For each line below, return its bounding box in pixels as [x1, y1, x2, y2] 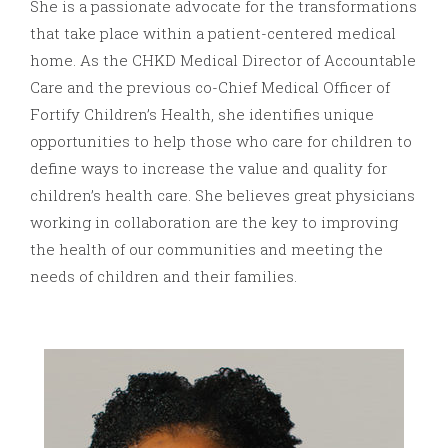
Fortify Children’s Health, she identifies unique [30, 103, 374, 124]
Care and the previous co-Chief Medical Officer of [30, 76, 390, 97]
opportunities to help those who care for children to [30, 130, 412, 151]
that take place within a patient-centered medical [30, 22, 396, 43]
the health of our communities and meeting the [30, 238, 383, 259]
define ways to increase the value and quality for [30, 157, 387, 178]
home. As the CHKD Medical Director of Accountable [30, 49, 416, 70]
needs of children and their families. [30, 265, 297, 286]
